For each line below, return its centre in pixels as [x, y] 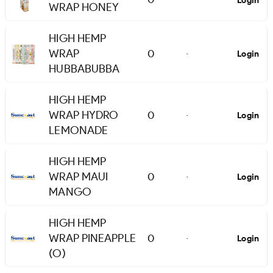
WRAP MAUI [79, 177]
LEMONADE [79, 131]
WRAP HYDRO [84, 115]
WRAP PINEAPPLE [92, 239]
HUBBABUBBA [84, 69]
